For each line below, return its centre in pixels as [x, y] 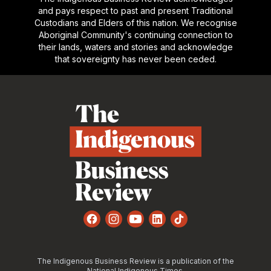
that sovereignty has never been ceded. [135, 59]
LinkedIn [176, 225]
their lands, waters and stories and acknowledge [135, 47]
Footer [29, 81]
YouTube [155, 225]
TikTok [194, 225]
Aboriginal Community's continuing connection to [135, 34]
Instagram [136, 225]
